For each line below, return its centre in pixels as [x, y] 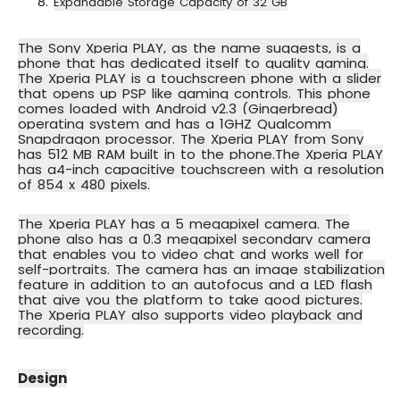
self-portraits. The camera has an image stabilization [201, 270]
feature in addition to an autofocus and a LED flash [195, 285]
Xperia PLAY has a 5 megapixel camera [183, 224]
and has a [177, 124]
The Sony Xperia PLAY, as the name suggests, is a [189, 48]
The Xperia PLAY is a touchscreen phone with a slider [200, 79]
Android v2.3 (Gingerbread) [244, 109]
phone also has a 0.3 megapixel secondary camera [194, 239]
